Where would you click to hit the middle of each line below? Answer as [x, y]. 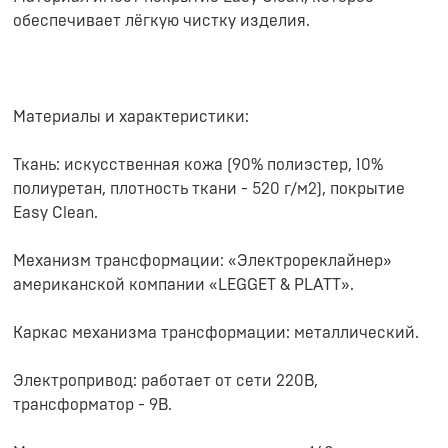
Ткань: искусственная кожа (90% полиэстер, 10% [198, 165]
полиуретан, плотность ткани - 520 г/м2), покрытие [209, 189]
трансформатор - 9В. [92, 405]
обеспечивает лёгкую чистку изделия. [161, 21]
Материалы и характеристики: [131, 117]
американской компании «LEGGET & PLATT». [183, 285]
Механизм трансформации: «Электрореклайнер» [202, 261]
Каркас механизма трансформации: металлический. [216, 333]
